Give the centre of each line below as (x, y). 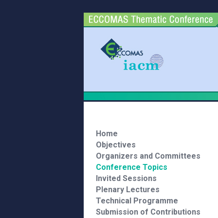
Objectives (116, 145)
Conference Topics (132, 167)
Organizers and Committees (148, 156)
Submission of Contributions (148, 212)
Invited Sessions (126, 178)
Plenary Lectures (128, 190)
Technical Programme (137, 201)
